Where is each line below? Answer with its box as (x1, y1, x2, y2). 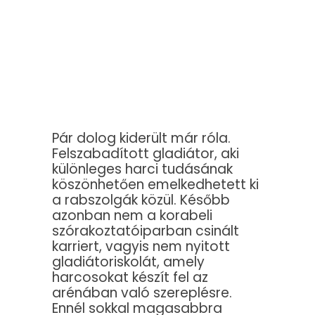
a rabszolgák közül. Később (52, 191, 230, 210)
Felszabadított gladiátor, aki (52, 144, 239, 164)
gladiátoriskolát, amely (52, 252, 205, 272)
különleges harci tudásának (52, 160, 233, 179)
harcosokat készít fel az (52, 268, 208, 288)
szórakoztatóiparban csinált (52, 221, 239, 241)
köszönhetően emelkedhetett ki (52, 175, 259, 195)
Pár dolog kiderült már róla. (52, 129, 231, 148)
